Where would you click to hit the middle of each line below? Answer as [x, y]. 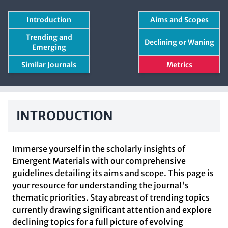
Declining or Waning [179, 42]
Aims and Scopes [179, 20]
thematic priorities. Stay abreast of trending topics [111, 197]
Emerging [49, 47]
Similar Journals [49, 65]
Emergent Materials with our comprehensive [99, 161]
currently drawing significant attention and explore [112, 210]
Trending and [49, 37]
